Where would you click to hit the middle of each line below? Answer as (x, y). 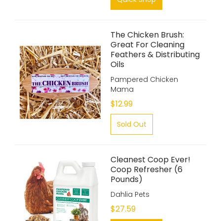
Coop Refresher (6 (147, 169)
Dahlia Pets (130, 194)
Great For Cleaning (147, 45)
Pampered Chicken (144, 79)
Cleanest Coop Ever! (150, 160)
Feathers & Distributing (155, 55)
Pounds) (127, 179)
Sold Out (132, 124)
